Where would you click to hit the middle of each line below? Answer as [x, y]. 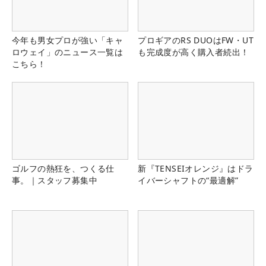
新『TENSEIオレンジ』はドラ [196, 169]
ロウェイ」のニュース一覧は [68, 52]
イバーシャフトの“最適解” [188, 180]
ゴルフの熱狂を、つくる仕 [63, 169]
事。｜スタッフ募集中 [55, 180]
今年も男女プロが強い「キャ [68, 40]
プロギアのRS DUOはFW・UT [196, 40]
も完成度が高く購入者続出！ [194, 52]
